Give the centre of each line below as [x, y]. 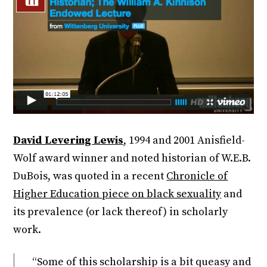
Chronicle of [197, 176]
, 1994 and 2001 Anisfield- [184, 141]
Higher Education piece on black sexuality [117, 194]
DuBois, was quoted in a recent [90, 176]
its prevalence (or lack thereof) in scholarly [121, 212]
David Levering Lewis [69, 141]
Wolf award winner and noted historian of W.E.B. [132, 159]
